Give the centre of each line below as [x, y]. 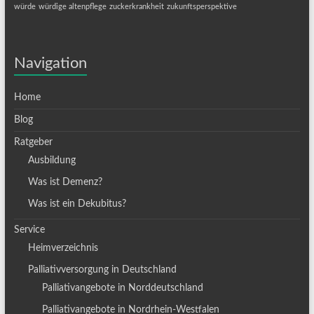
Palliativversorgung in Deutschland [102, 270]
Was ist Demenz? [65, 183]
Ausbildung [52, 161]
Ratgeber [33, 143]
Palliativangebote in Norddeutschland [122, 288]
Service [29, 230]
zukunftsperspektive [202, 7]
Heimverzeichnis [63, 248]
